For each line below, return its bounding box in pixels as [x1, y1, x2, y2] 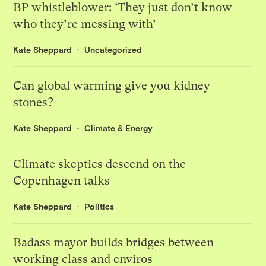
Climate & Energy [84, 123, 153, 134]
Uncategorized [84, 45, 142, 55]
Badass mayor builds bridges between [13, 236, 214, 250]
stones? [13, 96, 54, 110]
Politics [84, 201, 115, 212]
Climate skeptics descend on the [13, 157, 186, 172]
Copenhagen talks [13, 174, 110, 188]
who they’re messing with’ [13, 17, 157, 31]
